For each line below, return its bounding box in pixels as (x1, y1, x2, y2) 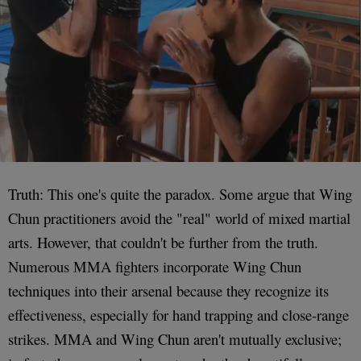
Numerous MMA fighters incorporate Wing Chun (8, 255, 301, 276)
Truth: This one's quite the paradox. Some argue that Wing (8, 183, 352, 204)
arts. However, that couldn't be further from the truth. (8, 231, 318, 252)
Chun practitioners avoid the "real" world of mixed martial (8, 207, 351, 228)
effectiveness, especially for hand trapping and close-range (8, 304, 349, 325)
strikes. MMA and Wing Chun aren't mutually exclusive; (8, 328, 342, 349)
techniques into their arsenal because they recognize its (8, 280, 329, 301)
